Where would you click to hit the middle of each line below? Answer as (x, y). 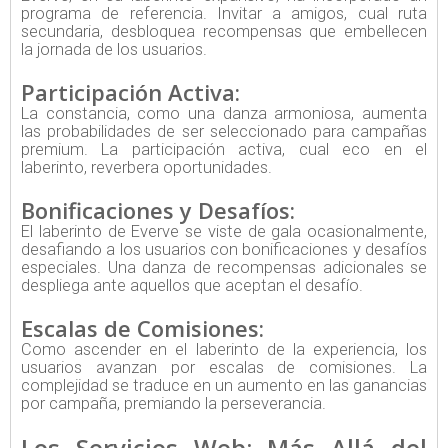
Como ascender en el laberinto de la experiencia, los (224, 350)
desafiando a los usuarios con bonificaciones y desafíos (224, 250)
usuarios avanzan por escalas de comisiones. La (224, 368)
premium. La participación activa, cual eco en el (224, 150)
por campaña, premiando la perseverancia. (173, 404)
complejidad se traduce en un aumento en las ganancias (224, 386)
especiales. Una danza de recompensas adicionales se (224, 268)
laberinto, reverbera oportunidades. (146, 168)
